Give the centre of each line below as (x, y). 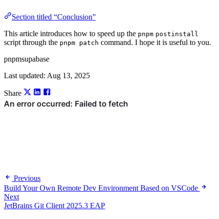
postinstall (177, 34)
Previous (27, 178)
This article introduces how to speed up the (71, 34)
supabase (35, 59)
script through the (32, 43)
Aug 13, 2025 (68, 76)
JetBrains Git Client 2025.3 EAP (55, 206)
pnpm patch (79, 43)
